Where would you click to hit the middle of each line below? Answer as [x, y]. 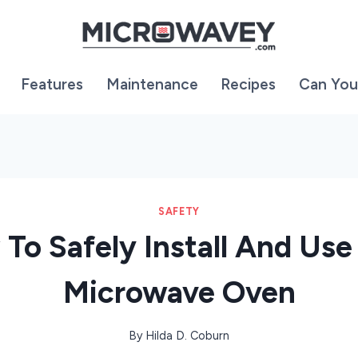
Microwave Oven [179, 293]
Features [52, 85]
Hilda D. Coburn [188, 336]
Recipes [248, 85]
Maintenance [152, 85]
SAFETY [179, 211]
